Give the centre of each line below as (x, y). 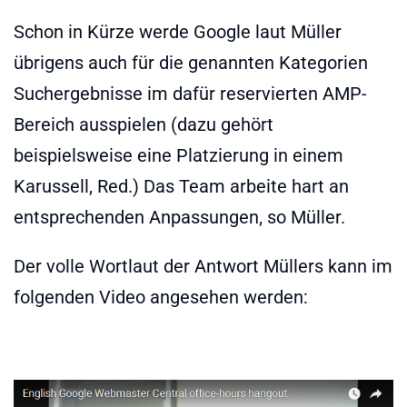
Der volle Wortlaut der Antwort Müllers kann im (203, 266)
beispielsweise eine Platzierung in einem (179, 155)
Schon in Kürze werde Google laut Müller (178, 31)
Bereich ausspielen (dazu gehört (144, 124)
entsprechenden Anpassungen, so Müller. (179, 217)
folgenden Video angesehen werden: (161, 297)
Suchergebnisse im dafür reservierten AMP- (190, 93)
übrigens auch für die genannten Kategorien (191, 62)
